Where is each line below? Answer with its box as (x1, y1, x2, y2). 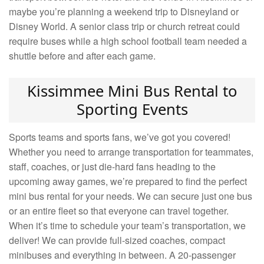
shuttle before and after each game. (9, 49, 160, 63)
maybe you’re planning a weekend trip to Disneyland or (9, 5, 239, 19)
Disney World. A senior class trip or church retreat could (9, 19, 240, 34)
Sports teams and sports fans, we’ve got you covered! (9, 130, 230, 144)
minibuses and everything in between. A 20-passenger (9, 248, 236, 262)
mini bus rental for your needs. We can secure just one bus (9, 189, 252, 203)
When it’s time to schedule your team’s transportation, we (9, 219, 246, 233)
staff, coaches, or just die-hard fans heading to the (9, 160, 216, 174)
